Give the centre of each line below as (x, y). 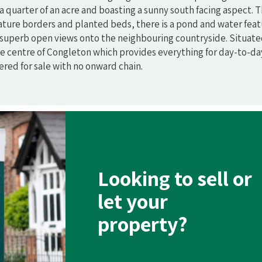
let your (133, 201)
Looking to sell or (175, 178)
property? (143, 224)
